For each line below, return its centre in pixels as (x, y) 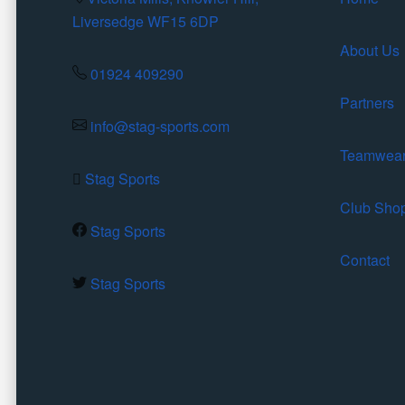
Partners (367, 102)
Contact (365, 259)
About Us (370, 50)
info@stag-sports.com (160, 126)
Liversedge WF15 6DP (146, 21)
